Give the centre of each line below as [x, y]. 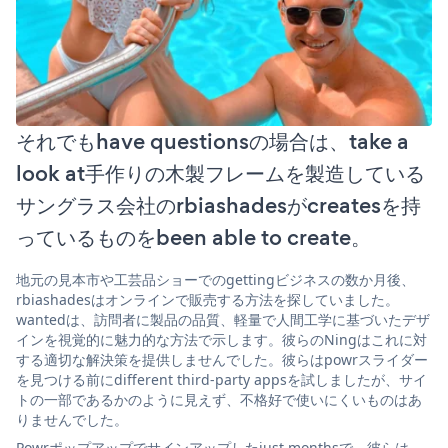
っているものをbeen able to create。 [193, 238]
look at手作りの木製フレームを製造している [220, 174]
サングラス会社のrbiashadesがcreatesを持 [218, 206]
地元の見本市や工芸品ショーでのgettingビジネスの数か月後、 [215, 280]
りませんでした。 [72, 420]
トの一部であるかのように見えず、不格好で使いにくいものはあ [219, 400]
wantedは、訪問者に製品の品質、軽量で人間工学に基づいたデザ [223, 320]
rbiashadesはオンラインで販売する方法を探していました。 [207, 300]
